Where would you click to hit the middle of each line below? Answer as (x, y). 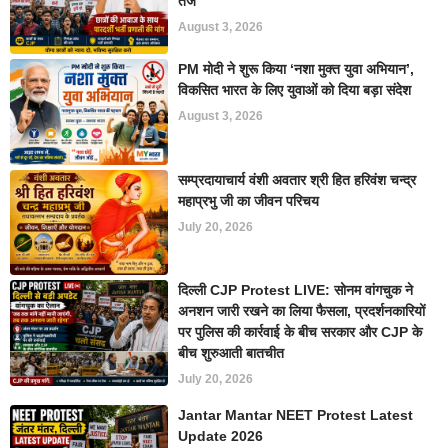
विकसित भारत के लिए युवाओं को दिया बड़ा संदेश (295, 90)
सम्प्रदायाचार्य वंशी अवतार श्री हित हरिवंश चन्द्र (297, 179)
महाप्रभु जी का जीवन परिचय (249, 200)
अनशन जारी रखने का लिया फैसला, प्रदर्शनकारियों (302, 311)
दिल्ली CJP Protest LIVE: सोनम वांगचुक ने (296, 290)
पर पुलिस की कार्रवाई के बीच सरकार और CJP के (300, 332)
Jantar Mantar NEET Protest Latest (296, 415)
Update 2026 (221, 436)
